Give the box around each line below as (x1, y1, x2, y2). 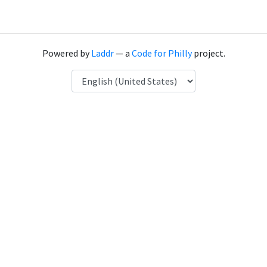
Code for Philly (131, 47, 192, 59)
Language (71, 70, 111, 82)
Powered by (42, 47, 91, 59)
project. (191, 47, 225, 59)
